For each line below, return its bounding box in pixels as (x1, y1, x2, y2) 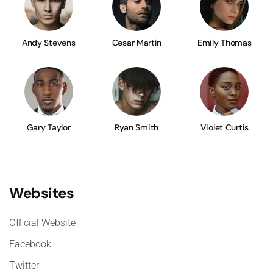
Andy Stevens (21, 37, 76, 49)
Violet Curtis (200, 122, 249, 133)
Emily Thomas (197, 37, 252, 49)
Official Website (9, 217, 76, 229)
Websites (9, 183, 74, 203)
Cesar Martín (112, 37, 161, 49)
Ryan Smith (114, 122, 159, 133)
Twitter (9, 260, 39, 272)
